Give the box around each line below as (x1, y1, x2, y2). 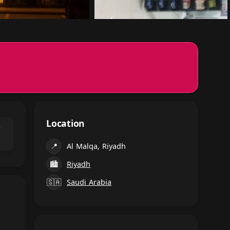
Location (46, 117, 85, 129)
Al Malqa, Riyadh (67, 141, 126, 151)
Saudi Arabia (67, 177, 111, 187)
